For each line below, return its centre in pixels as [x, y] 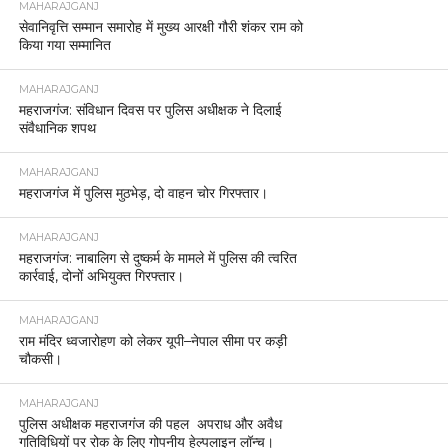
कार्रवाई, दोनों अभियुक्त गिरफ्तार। [101, 275]
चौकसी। [40, 358]
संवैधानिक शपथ [57, 127]
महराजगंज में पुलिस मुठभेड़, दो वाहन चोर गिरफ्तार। [143, 192]
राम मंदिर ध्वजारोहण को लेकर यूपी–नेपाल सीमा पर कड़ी [152, 340]
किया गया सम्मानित [64, 44]
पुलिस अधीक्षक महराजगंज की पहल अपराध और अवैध [150, 423]
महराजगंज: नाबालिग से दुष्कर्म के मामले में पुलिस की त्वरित [157, 257]
